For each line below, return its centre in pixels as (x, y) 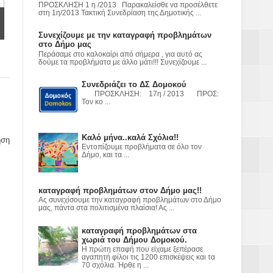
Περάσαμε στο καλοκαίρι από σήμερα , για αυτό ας (120, 54)
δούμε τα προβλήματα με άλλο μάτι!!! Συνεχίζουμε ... (122, 62)
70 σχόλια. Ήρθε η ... (115, 265)
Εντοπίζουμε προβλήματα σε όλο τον (142, 147)
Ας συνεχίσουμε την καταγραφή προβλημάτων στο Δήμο (129, 200)
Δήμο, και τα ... (105, 155)
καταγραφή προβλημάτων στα (139, 230)
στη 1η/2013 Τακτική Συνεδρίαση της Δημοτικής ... (119, 12)
